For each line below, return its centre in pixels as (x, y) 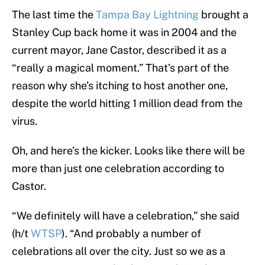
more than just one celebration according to (118, 169)
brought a (224, 15)
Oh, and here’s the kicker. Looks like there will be (128, 151)
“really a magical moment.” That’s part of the (120, 68)
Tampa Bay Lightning (147, 15)
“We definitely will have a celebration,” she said (126, 216)
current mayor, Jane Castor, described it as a (119, 50)
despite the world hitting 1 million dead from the (127, 104)
